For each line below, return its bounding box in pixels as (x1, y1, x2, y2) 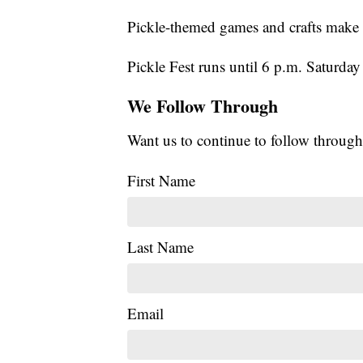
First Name (127, 170, 195, 191)
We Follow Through (127, 92, 278, 120)
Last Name (127, 237, 194, 258)
